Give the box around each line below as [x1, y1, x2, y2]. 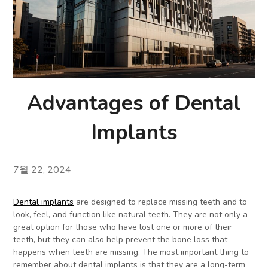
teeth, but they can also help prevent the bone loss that [13, 234, 228, 246]
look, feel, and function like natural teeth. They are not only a [13, 209, 248, 221]
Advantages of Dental [27, 89, 241, 118]
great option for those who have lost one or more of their [13, 221, 233, 233]
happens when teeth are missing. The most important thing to [13, 246, 249, 258]
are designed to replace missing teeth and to [74, 196, 248, 208]
